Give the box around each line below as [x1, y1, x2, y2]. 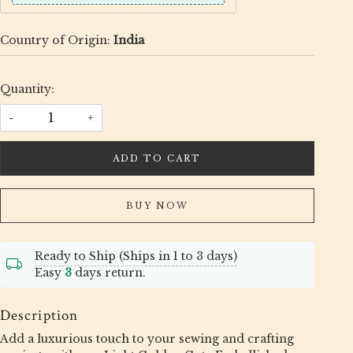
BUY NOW [125, 199, 188, 211]
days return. [71, 265, 146, 280]
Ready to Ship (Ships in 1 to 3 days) [34, 248, 237, 263]
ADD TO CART [113, 152, 202, 164]
